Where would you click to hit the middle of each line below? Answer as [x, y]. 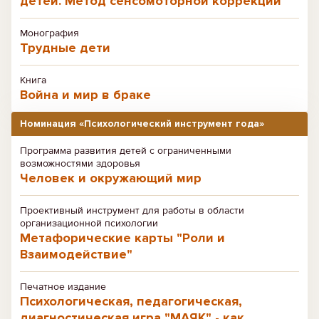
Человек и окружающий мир [111, 178]
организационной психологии [89, 223]
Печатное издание [63, 287]
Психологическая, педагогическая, [131, 301]
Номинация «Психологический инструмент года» [142, 124]
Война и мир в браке [85, 95]
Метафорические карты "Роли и [122, 238]
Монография [49, 33]
